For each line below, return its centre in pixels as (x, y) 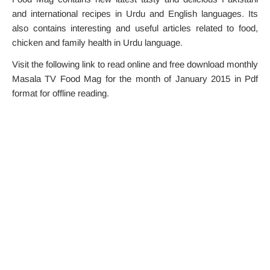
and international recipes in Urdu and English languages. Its (135, 14)
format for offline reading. (61, 93)
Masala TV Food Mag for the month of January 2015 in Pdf (135, 79)
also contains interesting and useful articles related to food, (135, 28)
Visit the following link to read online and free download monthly (135, 64)
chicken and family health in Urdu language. (97, 42)
